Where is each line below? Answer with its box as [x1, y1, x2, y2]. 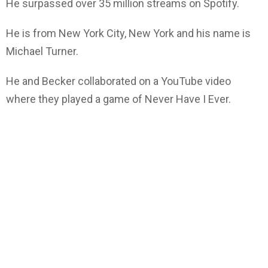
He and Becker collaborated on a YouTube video [6, 75, 231, 88]
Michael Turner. [6, 45, 78, 58]
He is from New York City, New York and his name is [6, 27, 251, 40]
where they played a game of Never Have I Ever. [6, 93, 231, 106]
